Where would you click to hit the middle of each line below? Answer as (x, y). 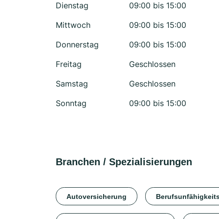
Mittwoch (73, 25)
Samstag (72, 84)
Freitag (69, 64)
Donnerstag (77, 44)
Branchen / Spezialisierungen (124, 162)
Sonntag (71, 103)
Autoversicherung (97, 196)
